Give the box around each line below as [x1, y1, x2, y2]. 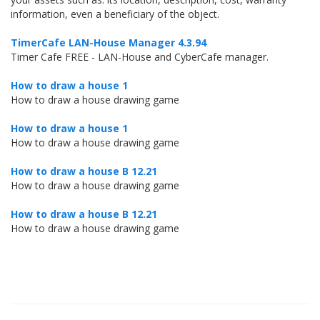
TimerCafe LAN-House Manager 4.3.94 [11, 36, 206, 49]
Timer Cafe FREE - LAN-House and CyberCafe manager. [11, 50, 269, 64]
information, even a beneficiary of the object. [11, 7, 219, 21]
